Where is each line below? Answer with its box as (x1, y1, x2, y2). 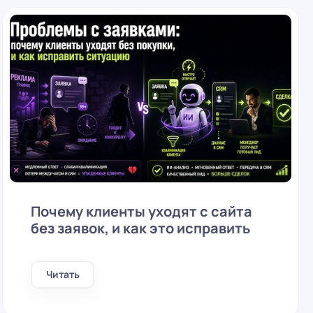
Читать (45, 268, 80, 281)
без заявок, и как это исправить (31, 219, 251, 238)
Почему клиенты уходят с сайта (31, 202, 253, 221)
